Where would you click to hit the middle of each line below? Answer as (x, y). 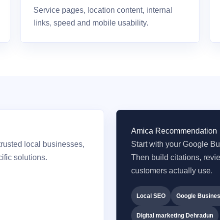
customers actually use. (172, 171)
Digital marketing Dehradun (175, 216)
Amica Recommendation (174, 131)
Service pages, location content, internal (103, 10)
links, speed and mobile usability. (91, 23)
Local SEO (151, 196)
